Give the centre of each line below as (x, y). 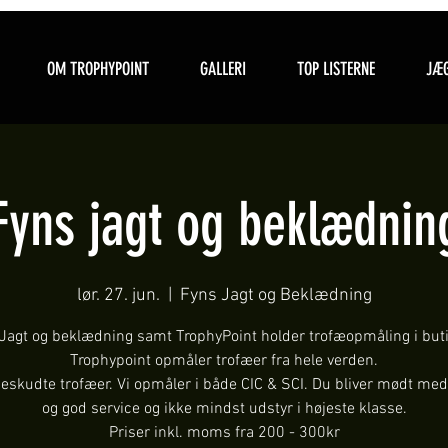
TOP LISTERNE (335, 69)
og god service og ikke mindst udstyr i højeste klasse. (224, 409)
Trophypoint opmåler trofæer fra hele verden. (224, 361)
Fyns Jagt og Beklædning (275, 295)
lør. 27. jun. (118, 295)
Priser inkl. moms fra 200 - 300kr (224, 433)
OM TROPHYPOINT (97, 69)
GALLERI (222, 69)
